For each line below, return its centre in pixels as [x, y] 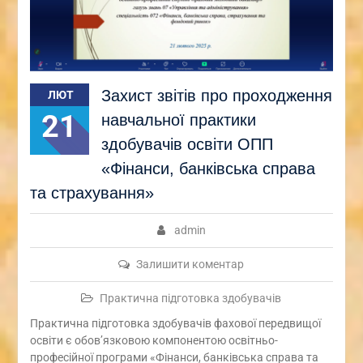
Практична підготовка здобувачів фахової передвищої [175, 323]
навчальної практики [178, 120]
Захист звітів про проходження [216, 95]
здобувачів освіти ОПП [187, 144]
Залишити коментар [190, 264]
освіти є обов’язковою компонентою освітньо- [154, 340]
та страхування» [92, 192]
